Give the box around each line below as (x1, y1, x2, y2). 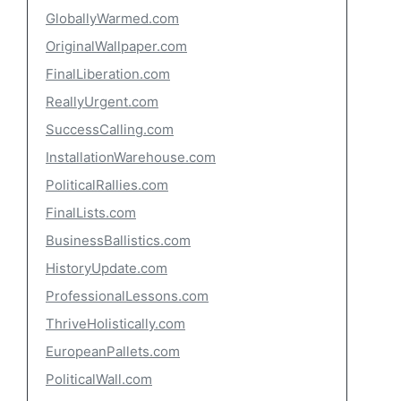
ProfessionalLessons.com (46, 287, 209, 304)
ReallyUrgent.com (46, 93, 158, 110)
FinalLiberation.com (46, 65, 170, 82)
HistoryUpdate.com (46, 260, 167, 277)
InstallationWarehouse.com (46, 149, 216, 166)
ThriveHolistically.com (46, 315, 185, 332)
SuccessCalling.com (46, 121, 174, 138)
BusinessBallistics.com (46, 232, 191, 249)
